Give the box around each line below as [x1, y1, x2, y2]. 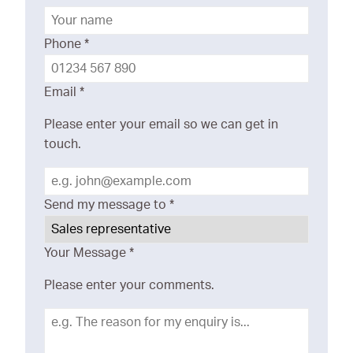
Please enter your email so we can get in [44, 118, 278, 132]
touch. [44, 138, 81, 151]
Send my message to [44, 199, 169, 212]
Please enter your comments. [44, 279, 214, 292]
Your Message [44, 247, 129, 260]
